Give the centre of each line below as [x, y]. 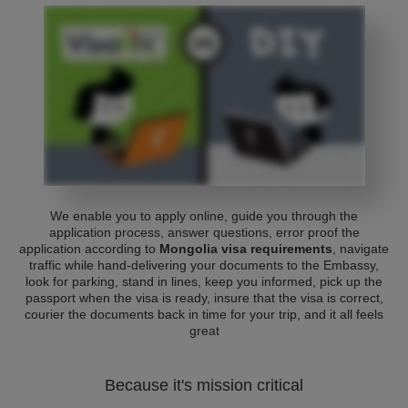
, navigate [361, 249]
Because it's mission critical [204, 385]
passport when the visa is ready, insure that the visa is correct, [204, 298]
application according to [89, 249]
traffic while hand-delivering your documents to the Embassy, [204, 265]
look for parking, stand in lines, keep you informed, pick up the [204, 281]
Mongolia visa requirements [246, 249]
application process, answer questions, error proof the [204, 232]
